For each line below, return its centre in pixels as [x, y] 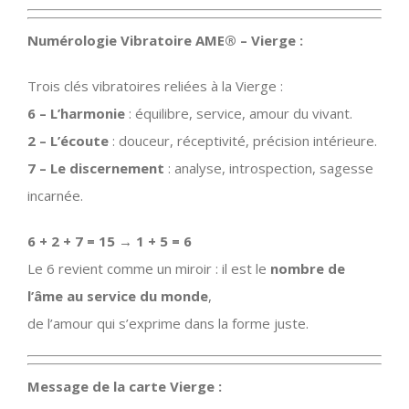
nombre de [308, 268]
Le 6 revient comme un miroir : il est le [149, 268]
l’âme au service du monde [118, 295]
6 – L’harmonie [76, 113]
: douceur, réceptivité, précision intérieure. [243, 140]
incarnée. [55, 195]
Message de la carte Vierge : [125, 386]
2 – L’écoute [68, 140]
